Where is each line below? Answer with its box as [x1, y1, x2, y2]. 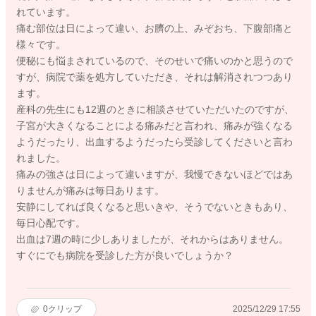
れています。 [16, 6, 75, 18]
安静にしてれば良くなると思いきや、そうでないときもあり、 [16, 201, 293, 213]
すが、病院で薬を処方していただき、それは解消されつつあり [16, 71, 293, 83]
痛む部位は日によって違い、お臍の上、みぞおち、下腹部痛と [16, 23, 293, 35]
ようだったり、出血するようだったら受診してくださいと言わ [16, 136, 293, 148]
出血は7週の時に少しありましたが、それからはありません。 [16, 233, 288, 245]
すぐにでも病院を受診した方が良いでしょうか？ [16, 250, 233, 262]
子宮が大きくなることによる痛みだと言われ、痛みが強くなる [16, 120, 293, 132]
